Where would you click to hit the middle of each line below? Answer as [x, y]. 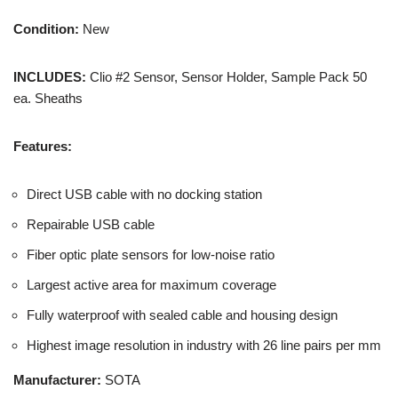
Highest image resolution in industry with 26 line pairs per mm [204, 345]
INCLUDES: [52, 77]
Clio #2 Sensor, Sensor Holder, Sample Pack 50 [228, 77]
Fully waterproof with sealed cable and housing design [182, 315]
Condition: [46, 29]
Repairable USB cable [91, 224]
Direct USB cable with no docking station [144, 194]
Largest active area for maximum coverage [151, 285]
